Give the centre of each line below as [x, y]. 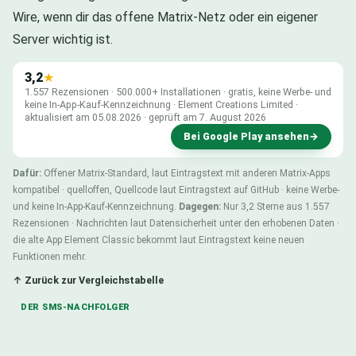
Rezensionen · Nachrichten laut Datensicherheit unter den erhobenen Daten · [176, 223]
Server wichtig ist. [63, 39]
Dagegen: [200, 206]
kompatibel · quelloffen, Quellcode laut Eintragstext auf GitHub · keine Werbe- [176, 190]
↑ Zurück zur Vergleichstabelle [88, 280]
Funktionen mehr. [50, 256]
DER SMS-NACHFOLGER [75, 307]
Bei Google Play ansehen [246, 136]
